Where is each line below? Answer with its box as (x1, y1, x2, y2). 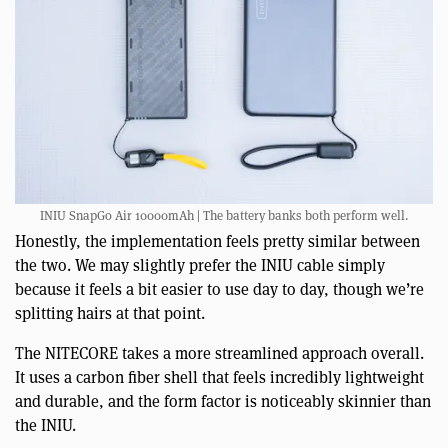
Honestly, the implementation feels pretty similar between (15, 230, 420, 252)
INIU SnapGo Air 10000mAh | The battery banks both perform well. (40, 206, 408, 224)
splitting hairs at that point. (15, 302, 205, 324)
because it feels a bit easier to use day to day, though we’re (15, 278, 424, 300)
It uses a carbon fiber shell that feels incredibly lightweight (15, 366, 424, 388)
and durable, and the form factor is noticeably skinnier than (15, 390, 431, 412)
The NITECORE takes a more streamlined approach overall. (15, 342, 424, 364)
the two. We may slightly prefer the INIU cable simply (15, 254, 385, 276)
